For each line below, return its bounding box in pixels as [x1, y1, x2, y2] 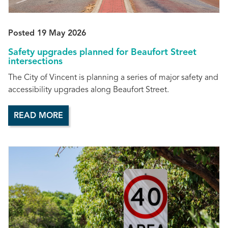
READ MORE [14, 111, 63, 120]
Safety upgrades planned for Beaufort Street [8, 48, 196, 57]
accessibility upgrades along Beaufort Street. [8, 85, 169, 94]
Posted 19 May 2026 [8, 30, 86, 38]
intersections [8, 57, 63, 66]
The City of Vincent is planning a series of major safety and [8, 73, 218, 82]
